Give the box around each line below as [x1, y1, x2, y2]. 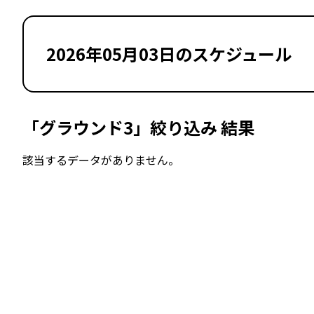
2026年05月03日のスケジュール [46, 41, 292, 66]
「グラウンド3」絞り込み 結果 [22, 115, 254, 139]
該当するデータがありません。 [22, 151, 179, 168]
